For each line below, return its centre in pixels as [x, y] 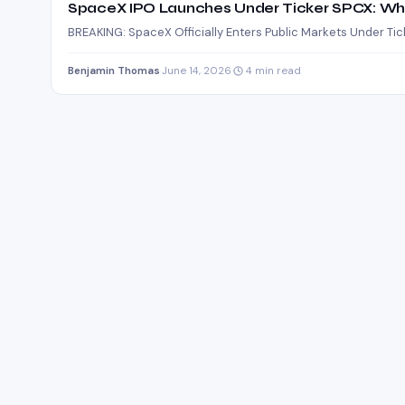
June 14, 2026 [197, 71]
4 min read [272, 71]
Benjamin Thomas [114, 71]
